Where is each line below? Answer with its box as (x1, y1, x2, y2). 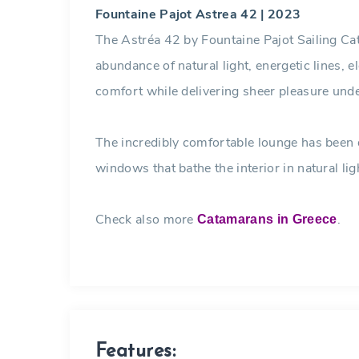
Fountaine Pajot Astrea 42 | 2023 (95, 6, 301, 23)
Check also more (95, 211, 198, 228)
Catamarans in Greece (197, 212, 337, 226)
